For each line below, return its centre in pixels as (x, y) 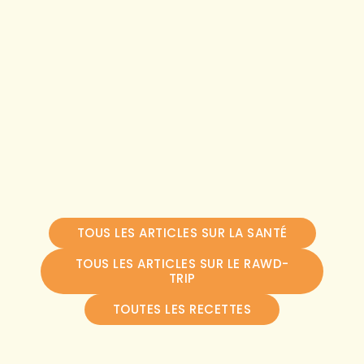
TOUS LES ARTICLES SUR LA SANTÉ (182, 233)
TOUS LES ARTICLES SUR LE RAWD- (182, 264)
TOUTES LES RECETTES (182, 310)
